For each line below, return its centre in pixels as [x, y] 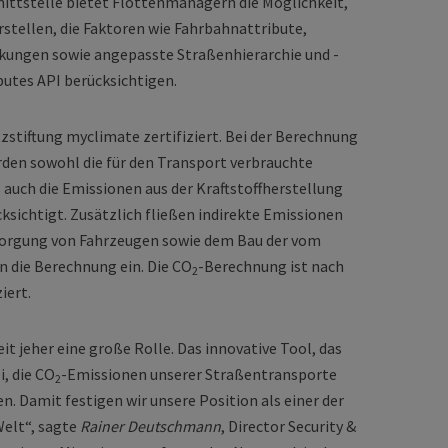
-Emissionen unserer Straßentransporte [199, 374]
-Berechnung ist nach [271, 266]
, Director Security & [288, 426]
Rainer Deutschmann [150, 426]
